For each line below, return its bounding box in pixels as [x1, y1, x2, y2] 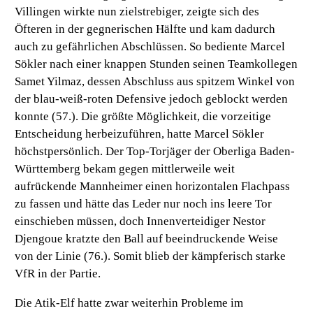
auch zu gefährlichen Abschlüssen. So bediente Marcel [15, 40, 286, 54]
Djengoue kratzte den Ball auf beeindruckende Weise [15, 232, 279, 246]
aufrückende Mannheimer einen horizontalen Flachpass [15, 180, 291, 194]
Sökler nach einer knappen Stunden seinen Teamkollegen [15, 57, 298, 71]
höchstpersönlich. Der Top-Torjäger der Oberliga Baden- [15, 145, 296, 159]
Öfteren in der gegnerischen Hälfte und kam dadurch [15, 22, 276, 36]
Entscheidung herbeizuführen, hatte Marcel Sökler [15, 127, 265, 141]
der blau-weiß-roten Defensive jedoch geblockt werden [15, 92, 289, 106]
